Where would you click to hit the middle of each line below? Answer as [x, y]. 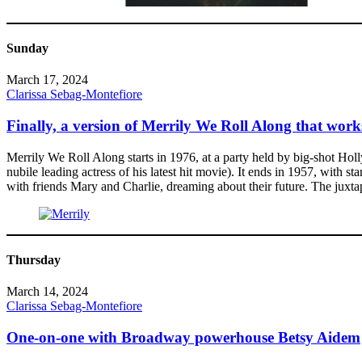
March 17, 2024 [47, 80]
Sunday [27, 48]
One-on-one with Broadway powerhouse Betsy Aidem [183, 337]
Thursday [34, 260]
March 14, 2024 [47, 292]
